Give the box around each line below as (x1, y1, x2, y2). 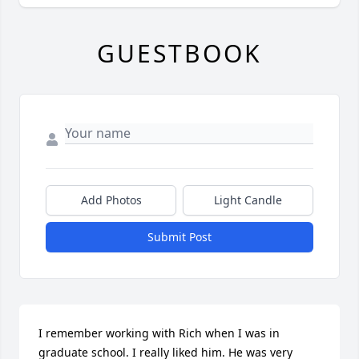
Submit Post (147, 229, 212, 245)
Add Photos (80, 192, 142, 208)
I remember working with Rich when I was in (38, 325, 280, 341)
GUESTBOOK (97, 37, 262, 71)
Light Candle (214, 192, 282, 208)
